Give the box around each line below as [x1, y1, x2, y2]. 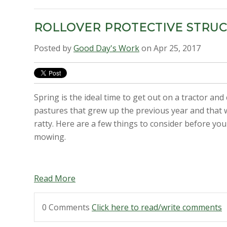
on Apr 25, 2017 [139, 43, 201, 54]
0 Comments [42, 201, 92, 213]
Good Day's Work [73, 43, 139, 54]
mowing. [34, 131, 66, 142]
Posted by [34, 43, 73, 54]
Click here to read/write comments [92, 201, 222, 213]
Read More [34, 172, 75, 184]
